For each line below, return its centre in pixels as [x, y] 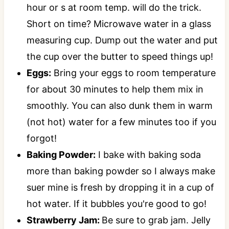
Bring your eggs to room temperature [133, 73]
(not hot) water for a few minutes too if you [121, 122]
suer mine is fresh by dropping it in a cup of [120, 188]
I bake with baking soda [148, 155]
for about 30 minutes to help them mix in [115, 89]
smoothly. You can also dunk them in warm [119, 106]
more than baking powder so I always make [121, 171]
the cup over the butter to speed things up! [120, 57]
